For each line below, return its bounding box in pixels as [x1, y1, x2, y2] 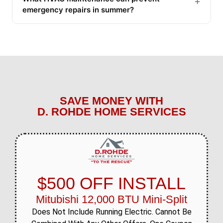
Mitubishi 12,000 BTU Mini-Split [36, 193, 187, 206]
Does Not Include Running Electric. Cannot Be [31, 207, 192, 217]
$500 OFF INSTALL [37, 173, 186, 193]
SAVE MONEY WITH [60, 94, 163, 107]
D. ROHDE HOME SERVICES [37, 105, 186, 118]
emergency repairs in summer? [22, 4, 134, 14]
